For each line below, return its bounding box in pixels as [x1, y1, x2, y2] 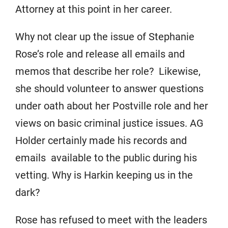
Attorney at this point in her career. [15, 3, 177, 15]
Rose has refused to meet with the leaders [15, 214, 207, 226]
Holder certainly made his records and [15, 134, 187, 147]
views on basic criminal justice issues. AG [15, 117, 204, 129]
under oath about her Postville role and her [15, 100, 208, 112]
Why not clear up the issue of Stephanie [15, 31, 194, 43]
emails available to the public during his [15, 152, 197, 164]
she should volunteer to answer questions [15, 82, 204, 95]
